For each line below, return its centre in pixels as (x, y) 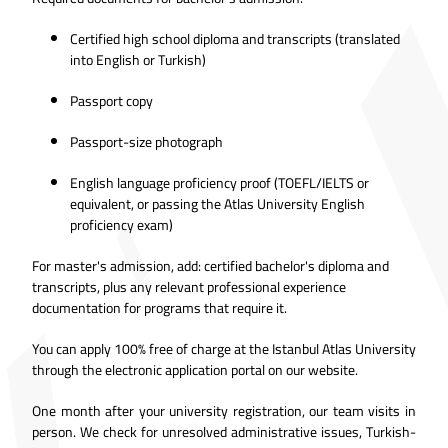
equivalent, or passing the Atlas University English (217, 203)
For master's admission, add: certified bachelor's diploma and (210, 265)
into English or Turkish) (138, 59)
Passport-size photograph (146, 141)
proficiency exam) (121, 224)
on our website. (311, 369)
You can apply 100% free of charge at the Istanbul (177, 348)
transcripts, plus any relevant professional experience (189, 286)
